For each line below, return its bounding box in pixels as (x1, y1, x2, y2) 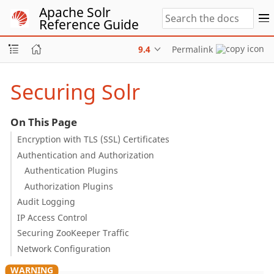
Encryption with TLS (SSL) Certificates (17, 133, 169, 145)
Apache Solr (39, 3, 111, 21)
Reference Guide (39, 15, 139, 33)
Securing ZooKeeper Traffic (17, 227, 129, 239)
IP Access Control (17, 211, 87, 223)
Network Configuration (17, 242, 111, 254)
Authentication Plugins (24, 165, 119, 176)
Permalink (171, 43, 213, 55)
